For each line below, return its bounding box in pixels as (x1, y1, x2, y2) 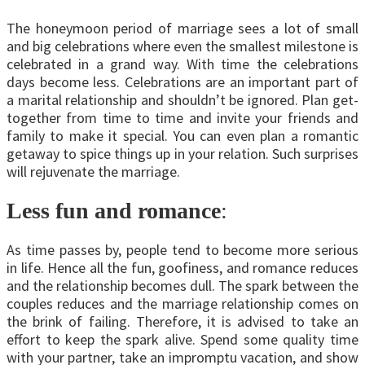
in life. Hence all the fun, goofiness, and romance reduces (7, 258, 358, 278)
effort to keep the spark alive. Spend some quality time (7, 330, 358, 350)
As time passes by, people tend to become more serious (7, 240, 358, 260)
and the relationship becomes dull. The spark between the (7, 276, 358, 296)
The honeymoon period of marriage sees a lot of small (7, 18, 358, 37)
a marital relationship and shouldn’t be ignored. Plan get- (7, 90, 358, 109)
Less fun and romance (7, 197, 221, 223)
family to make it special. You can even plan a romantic (7, 125, 358, 145)
